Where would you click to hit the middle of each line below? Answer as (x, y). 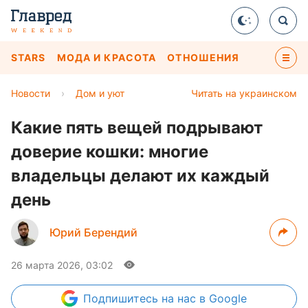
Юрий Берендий (93, 232)
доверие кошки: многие (110, 152)
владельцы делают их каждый (140, 176)
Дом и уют (100, 93)
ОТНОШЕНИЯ (203, 57)
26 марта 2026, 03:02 (62, 265)
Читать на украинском (244, 93)
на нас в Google (204, 298)
